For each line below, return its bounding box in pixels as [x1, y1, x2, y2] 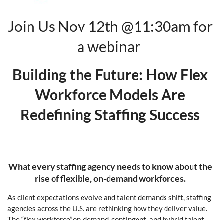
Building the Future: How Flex [12, 65, 208, 83]
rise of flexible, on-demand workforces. [34, 173, 186, 184]
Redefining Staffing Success [20, 106, 200, 124]
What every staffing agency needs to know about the [8, 161, 212, 172]
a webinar [77, 37, 143, 55]
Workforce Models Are [35, 85, 185, 104]
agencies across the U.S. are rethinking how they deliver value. [7, 204, 207, 213]
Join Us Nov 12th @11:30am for [7, 17, 213, 35]
